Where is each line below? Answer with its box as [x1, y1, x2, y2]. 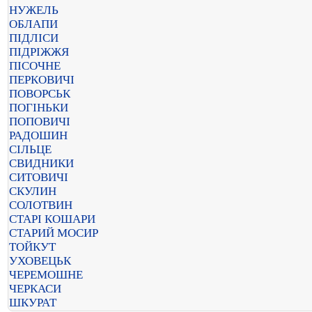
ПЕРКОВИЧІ [9, 73, 75, 86]
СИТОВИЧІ [9, 171, 68, 184]
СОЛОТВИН [9, 198, 72, 212]
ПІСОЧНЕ [9, 59, 61, 72]
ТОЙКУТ [9, 240, 56, 253]
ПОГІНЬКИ [9, 101, 68, 114]
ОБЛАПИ [9, 17, 58, 31]
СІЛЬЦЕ [9, 143, 52, 156]
